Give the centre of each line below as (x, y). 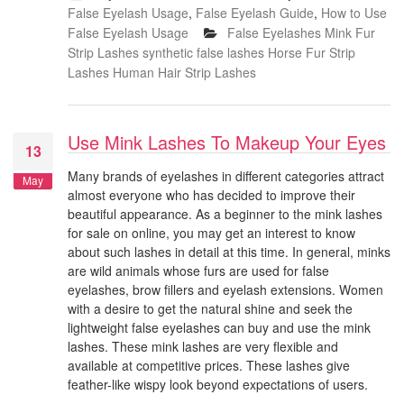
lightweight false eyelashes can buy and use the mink (219, 328)
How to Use (354, 13)
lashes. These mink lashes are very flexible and (203, 347)
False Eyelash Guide (255, 13)
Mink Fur (349, 33)
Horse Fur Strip (312, 53)
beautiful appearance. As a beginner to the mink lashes (225, 214)
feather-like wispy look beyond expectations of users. (220, 385)
